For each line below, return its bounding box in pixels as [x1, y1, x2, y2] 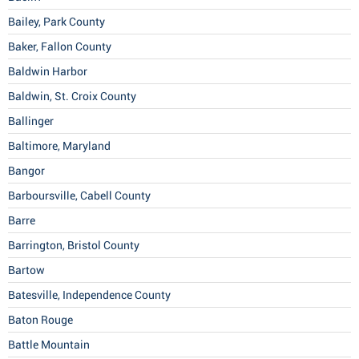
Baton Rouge [8, 313, 73, 327]
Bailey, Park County [8, 15, 105, 29]
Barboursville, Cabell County [8, 189, 151, 203]
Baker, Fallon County [8, 40, 111, 54]
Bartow [8, 264, 45, 277]
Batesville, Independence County [8, 288, 171, 302]
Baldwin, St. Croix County [8, 90, 136, 103]
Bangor [8, 164, 45, 178]
